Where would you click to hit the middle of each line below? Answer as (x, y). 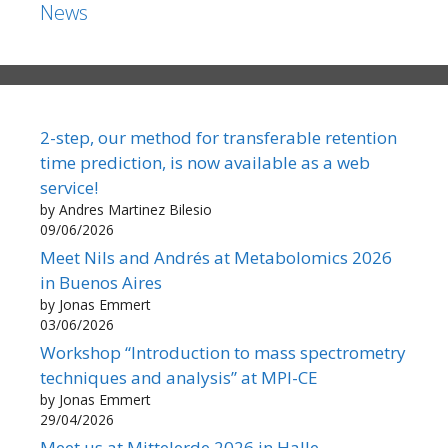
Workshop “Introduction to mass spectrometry (223, 352)
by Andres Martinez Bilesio (126, 209)
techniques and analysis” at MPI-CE (179, 377)
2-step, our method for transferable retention (218, 137)
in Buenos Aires (101, 282)
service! (69, 187)
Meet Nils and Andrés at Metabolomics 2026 (216, 257)
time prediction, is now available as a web (205, 162)
